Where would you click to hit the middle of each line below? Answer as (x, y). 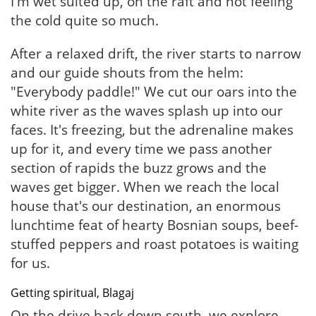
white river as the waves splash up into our (147, 111)
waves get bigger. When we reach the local (145, 187)
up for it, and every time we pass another (141, 149)
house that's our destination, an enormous (146, 206)
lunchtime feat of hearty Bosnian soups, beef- (154, 225)
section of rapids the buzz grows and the (139, 168)
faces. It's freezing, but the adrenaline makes (152, 130)
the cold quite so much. (85, 20)
